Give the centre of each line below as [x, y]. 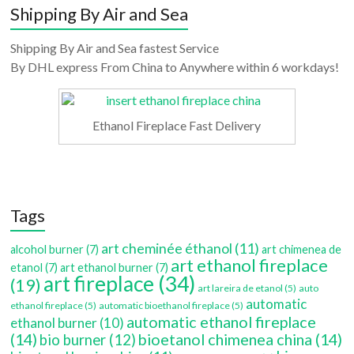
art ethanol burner [107, 268]
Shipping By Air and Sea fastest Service [115, 48]
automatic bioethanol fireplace [165, 306]
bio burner [73, 340]
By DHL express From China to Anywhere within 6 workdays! [175, 67]
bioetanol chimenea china [226, 339]
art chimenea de [302, 250]
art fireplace [99, 284]
